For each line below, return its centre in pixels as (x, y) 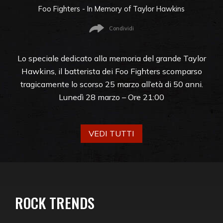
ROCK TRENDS (55, 203)
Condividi (121, 28)
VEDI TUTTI (111, 134)
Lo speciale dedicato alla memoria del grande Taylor (111, 58)
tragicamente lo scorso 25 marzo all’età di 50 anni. (111, 84)
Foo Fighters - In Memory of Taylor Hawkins (111, 9)
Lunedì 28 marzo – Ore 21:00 (111, 97)
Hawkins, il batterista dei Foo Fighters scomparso (111, 71)
